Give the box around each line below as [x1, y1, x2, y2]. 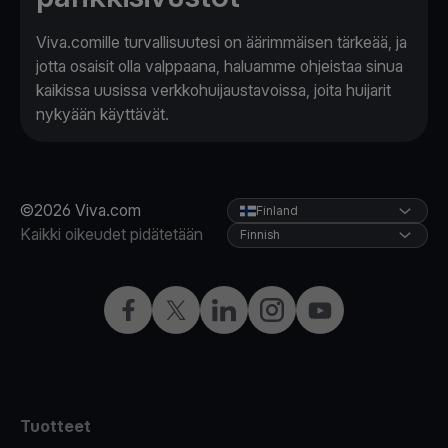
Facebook [115, 299, 186, 320]
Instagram [259, 299, 328, 320]
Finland [256, 203, 298, 219]
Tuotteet [20, 416, 91, 437]
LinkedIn [211, 299, 271, 320]
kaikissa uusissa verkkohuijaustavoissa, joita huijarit [36, 80, 391, 101]
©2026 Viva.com [20, 200, 141, 221]
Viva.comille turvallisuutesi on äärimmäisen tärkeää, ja [36, 32, 407, 53]
